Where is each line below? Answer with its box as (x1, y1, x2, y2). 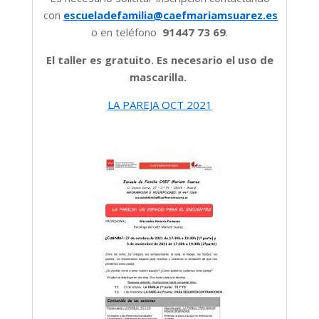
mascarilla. (130, 69, 189, 84)
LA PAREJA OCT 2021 (107, 97, 212, 112)
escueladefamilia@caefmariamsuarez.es (63, 7, 278, 22)
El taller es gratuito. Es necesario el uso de (46, 52, 273, 67)
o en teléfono (91, 24, 162, 39)
